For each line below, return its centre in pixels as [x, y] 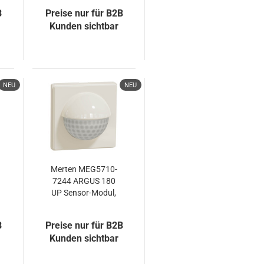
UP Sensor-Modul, [84, 193]
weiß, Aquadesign [84, 204]
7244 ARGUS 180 [84, 181]
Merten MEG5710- [84, 169]
